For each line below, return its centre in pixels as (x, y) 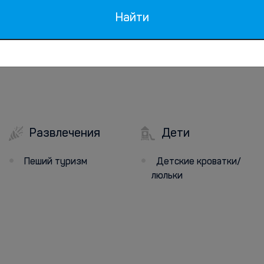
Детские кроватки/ (199, 162)
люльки (167, 176)
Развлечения (63, 134)
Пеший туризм (56, 162)
